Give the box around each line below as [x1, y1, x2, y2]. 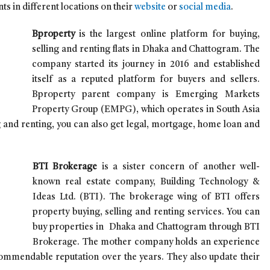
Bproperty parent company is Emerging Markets [32, 90, 260, 99]
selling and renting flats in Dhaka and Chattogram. [32, 45, 244, 54]
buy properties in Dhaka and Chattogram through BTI [33, 222, 260, 232]
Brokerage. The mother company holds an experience [33, 237, 260, 247]
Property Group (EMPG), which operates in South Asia [32, 105, 260, 115]
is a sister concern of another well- [97, 162, 260, 172]
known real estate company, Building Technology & [33, 177, 260, 187]
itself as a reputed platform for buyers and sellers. [32, 75, 260, 84]
